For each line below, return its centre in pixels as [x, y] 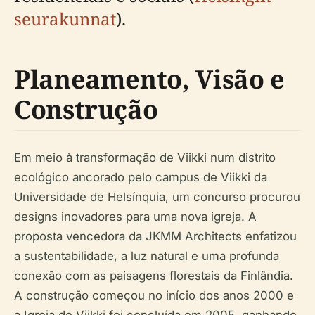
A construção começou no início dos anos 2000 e [154, 295]
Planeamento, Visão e [149, 79]
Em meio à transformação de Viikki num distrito [145, 157]
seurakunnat [65, 19]
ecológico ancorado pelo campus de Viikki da [141, 177]
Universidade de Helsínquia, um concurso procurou [157, 197]
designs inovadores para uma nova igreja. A [135, 217]
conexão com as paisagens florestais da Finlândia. [154, 276]
